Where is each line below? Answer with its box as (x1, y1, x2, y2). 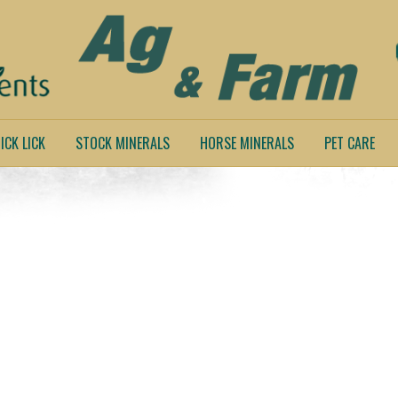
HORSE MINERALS (200, 132, 294, 154)
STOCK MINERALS (76, 132, 170, 154)
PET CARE (324, 132, 375, 154)
